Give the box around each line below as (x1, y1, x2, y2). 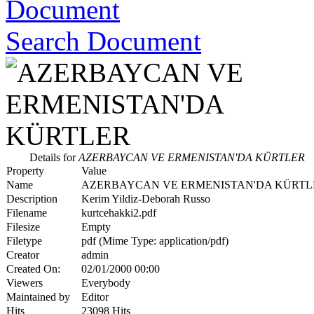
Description (6, 193, 57, 205)
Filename (6, 207, 47, 219)
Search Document (6, 26, 201, 57)
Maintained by (6, 291, 70, 303)
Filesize (6, 221, 40, 233)
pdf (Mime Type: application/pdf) (81, 235, 228, 247)
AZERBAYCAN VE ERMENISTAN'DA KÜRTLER (75, 151, 305, 164)
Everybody (81, 277, 130, 289)
